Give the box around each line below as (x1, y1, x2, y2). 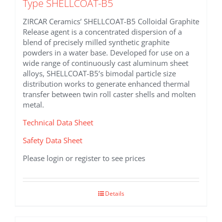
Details (105, 189, 124, 198)
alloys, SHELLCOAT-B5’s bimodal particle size (23, 68, 176, 78)
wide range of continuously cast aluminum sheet (23, 57, 188, 68)
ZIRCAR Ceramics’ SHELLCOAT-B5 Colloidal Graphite (23, 16, 199, 26)
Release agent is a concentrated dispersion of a (23, 26, 182, 37)
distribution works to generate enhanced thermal (23, 78, 190, 89)
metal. (23, 99, 44, 110)
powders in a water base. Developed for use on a (23, 47, 189, 57)
